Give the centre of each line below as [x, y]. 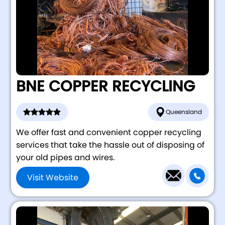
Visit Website [53, 177]
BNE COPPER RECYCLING [106, 87]
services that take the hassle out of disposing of [110, 145]
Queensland [184, 112]
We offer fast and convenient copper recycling [109, 133]
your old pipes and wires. [66, 158]
